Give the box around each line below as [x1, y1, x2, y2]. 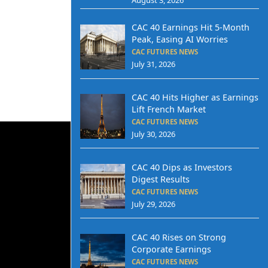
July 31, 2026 [131, 59, 175, 70]
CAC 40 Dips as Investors [131, 161, 232, 173]
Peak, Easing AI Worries [131, 33, 228, 45]
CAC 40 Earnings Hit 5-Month [131, 22, 249, 33]
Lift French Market [131, 103, 206, 115]
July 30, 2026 [131, 129, 175, 140]
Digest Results [131, 173, 190, 185]
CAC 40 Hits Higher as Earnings [131, 92, 258, 103]
